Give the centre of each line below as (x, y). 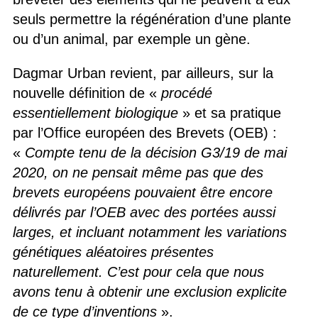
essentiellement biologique (95, 113)
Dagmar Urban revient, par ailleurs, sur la (143, 73)
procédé (186, 93)
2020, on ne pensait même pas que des (138, 172)
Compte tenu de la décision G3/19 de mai (155, 152)
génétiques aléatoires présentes (113, 252)
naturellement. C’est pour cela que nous (138, 272)
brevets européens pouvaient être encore (142, 192)
